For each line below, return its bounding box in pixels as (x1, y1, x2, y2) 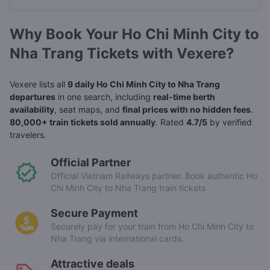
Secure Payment (51, 207, 138, 220)
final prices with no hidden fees (122, 104, 251, 115)
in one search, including (55, 92, 153, 102)
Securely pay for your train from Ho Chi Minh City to (51, 221, 254, 232)
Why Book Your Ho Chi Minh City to (10, 25, 259, 43)
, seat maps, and (54, 104, 122, 115)
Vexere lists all (10, 79, 67, 90)
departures (10, 92, 55, 102)
